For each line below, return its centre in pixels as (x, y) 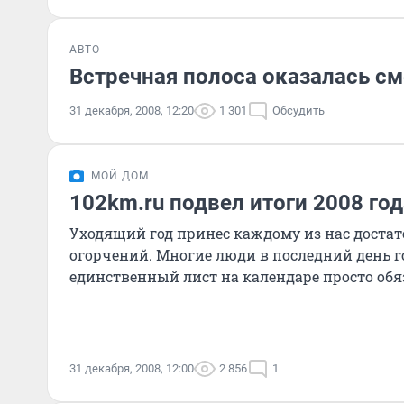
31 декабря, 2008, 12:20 (132, 110)
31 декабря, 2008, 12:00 (132, 368)
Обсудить (298, 110)
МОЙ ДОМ (120, 176)
